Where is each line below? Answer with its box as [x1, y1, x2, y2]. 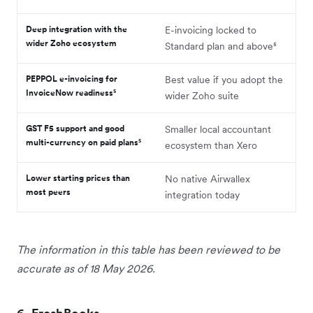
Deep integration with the [26, 23, 127, 34]
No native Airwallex [165, 172, 250, 185]
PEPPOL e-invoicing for [26, 73, 117, 84]
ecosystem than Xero [165, 138, 257, 152]
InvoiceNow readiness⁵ [26, 87, 116, 98]
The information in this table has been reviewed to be [17, 242, 280, 256]
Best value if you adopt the [165, 73, 283, 86]
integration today [165, 188, 240, 201]
